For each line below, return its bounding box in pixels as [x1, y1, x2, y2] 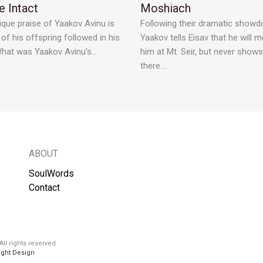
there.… [140, 60, 167, 72]
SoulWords [29, 168, 74, 180]
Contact [29, 182, 60, 194]
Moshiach [140, 1, 191, 16]
